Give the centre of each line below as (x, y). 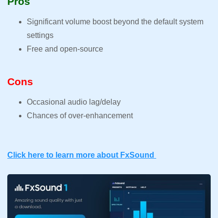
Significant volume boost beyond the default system (115, 22)
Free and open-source (65, 49)
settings (41, 36)
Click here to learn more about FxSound (82, 155)
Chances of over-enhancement (80, 116)
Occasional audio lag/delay (75, 102)
